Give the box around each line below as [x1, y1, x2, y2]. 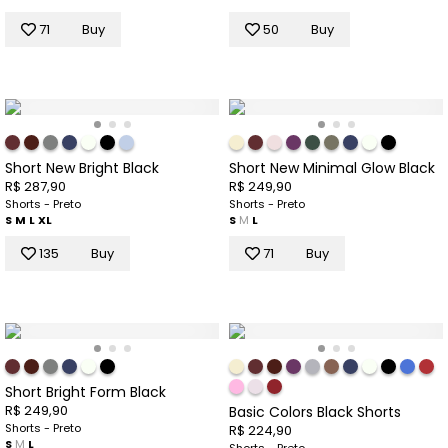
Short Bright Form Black [5, 382, 166, 403]
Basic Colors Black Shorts [229, 402, 401, 423]
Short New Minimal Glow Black [229, 158, 435, 179]
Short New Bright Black [5, 158, 159, 179]
